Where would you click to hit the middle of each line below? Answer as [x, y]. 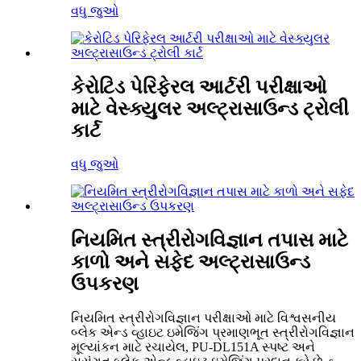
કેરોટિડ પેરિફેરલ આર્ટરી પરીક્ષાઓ [199, 87]
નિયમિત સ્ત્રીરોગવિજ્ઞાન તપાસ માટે [210, 241]
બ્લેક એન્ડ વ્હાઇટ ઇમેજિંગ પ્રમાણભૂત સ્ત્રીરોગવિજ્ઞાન [213, 333]
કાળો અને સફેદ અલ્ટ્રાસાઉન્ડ [191, 262]
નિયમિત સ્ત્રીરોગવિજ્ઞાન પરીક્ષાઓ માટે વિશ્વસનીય [203, 318]
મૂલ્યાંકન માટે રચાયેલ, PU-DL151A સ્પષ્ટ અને [193, 347]
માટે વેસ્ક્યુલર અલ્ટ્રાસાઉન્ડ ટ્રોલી [210, 108]
